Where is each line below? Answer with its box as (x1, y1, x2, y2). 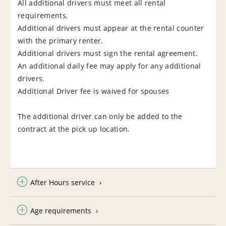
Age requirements (30, 205, 91, 215)
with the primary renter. (18, 35, 103, 45)
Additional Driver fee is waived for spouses (18, 86, 169, 96)
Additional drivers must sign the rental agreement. (18, 48, 198, 58)
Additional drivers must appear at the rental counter (18, 23, 204, 33)
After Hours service (30, 177, 95, 187)
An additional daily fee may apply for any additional (18, 61, 201, 71)
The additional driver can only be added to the (18, 111, 183, 121)
